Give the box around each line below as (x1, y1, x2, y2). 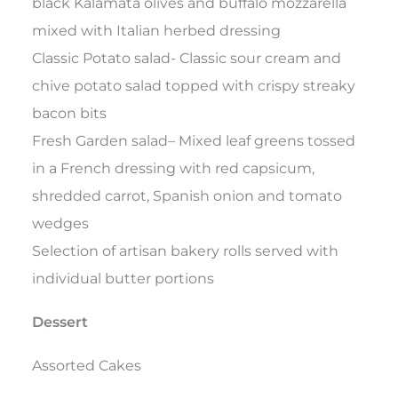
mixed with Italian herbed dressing (32, 22, 281, 40)
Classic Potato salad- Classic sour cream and (32, 50, 341, 68)
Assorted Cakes (32, 357, 141, 375)
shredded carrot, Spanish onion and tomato (32, 187, 342, 205)
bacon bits (32, 105, 107, 123)
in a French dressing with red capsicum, (32, 160, 314, 178)
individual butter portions (32, 270, 214, 288)
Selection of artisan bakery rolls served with (32, 243, 338, 260)
